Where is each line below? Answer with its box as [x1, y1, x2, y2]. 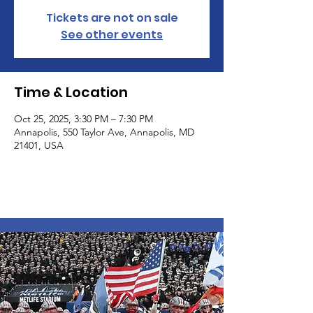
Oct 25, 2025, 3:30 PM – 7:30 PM [14, 112, 153, 126]
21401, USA [14, 139, 64, 152]
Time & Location [14, 82, 128, 103]
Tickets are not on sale [45, 10, 178, 27]
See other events [61, 27, 163, 43]
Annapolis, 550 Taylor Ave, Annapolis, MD [14, 126, 194, 139]
